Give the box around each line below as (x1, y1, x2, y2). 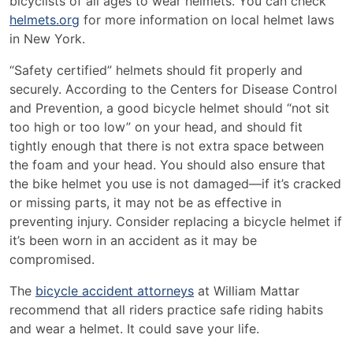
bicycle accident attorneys (35, 283, 194, 299)
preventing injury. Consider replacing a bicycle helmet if (9, 214, 342, 229)
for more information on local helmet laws (80, 12, 334, 28)
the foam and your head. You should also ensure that (9, 157, 325, 173)
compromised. (9, 251, 95, 267)
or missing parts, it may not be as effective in (9, 195, 281, 210)
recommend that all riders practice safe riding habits (9, 302, 323, 318)
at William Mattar (194, 283, 299, 299)
